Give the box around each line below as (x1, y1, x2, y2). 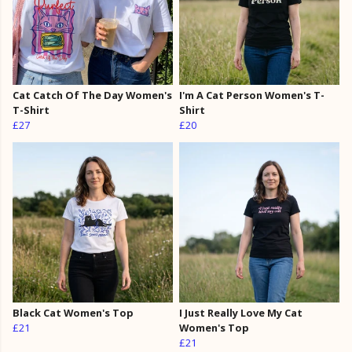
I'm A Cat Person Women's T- (179, 88, 324, 103)
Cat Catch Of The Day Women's (13, 88, 172, 103)
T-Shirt (13, 103, 49, 118)
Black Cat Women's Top (13, 306, 134, 321)
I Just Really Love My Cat (179, 306, 302, 321)
